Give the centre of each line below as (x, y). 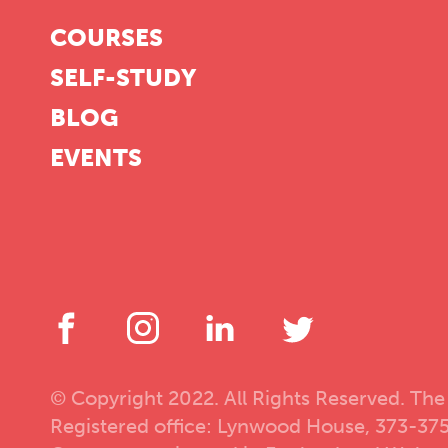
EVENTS (96, 158)
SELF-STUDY (123, 78)
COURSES (106, 38)
